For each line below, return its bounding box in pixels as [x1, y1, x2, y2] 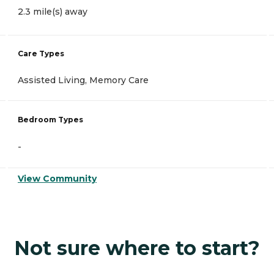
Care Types [18, 48, 64, 58]
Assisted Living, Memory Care [18, 74, 149, 86]
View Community [18, 173, 97, 185]
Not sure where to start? [14, 236, 260, 261]
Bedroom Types [18, 115, 83, 125]
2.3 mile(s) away [18, 6, 87, 17]
